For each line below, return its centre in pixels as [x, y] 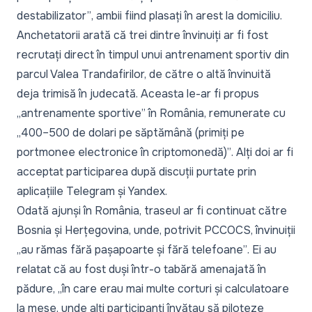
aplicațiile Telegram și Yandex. [92, 192]
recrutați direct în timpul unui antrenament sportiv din [153, 55]
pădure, [37, 289]
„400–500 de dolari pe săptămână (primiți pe [131, 133]
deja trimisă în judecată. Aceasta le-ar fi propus [138, 94]
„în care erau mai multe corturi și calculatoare [173, 289]
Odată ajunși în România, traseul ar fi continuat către [152, 211]
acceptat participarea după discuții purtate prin [136, 172]
